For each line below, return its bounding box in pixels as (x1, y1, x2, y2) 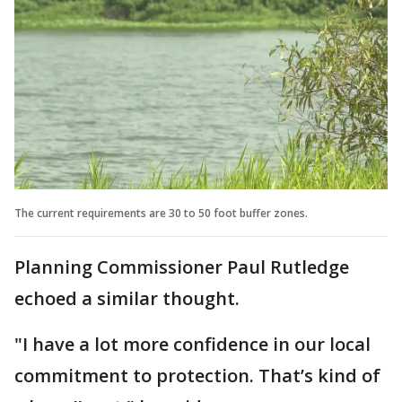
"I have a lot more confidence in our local (14, 331, 371, 356)
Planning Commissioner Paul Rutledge (14, 254, 349, 279)
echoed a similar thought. (14, 285, 240, 310)
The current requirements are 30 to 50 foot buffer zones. (14, 205, 308, 221)
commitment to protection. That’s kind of (14, 363, 380, 388)
